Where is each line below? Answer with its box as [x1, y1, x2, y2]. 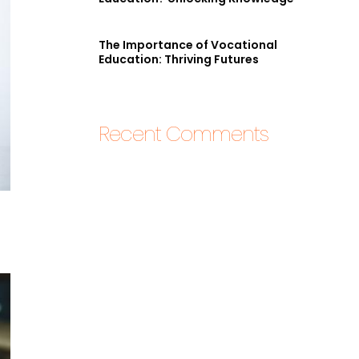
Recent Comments [99, 120, 269, 149]
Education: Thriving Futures [99, 51, 260, 68]
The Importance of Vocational [99, 37, 278, 54]
